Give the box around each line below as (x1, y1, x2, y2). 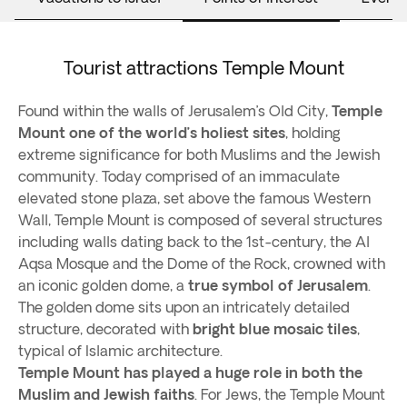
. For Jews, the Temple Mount (194, 386, 385, 402)
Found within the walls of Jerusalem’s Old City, (18, 103, 332, 119)
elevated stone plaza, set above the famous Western (18, 190, 371, 206)
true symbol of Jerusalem (188, 277, 368, 293)
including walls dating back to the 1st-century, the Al (18, 233, 370, 250)
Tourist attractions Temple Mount (63, 57, 344, 78)
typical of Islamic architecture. (18, 342, 223, 359)
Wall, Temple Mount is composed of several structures (18, 212, 382, 228)
